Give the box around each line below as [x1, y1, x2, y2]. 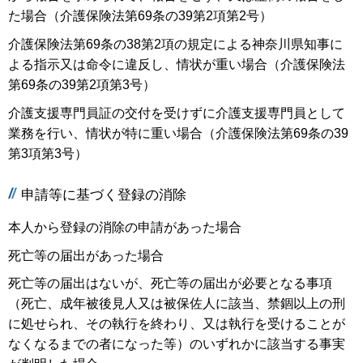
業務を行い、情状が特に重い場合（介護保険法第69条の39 [8, 126, 348, 140]
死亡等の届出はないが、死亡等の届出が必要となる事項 [8, 276, 332, 291]
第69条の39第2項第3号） [8, 78, 156, 92]
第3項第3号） [8, 146, 88, 160]
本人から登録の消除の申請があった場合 [8, 220, 241, 235]
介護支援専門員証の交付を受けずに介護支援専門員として [8, 105, 345, 120]
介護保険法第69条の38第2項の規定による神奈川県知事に [8, 37, 343, 52]
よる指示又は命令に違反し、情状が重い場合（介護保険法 [8, 58, 345, 72]
